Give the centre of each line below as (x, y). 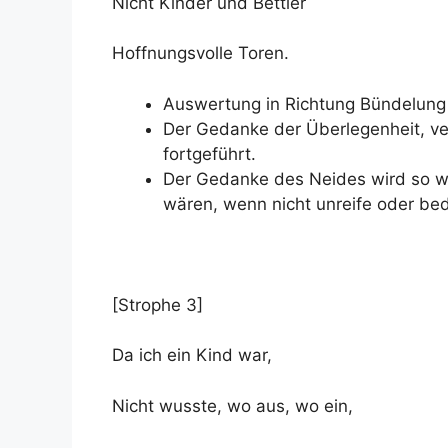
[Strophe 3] (157, 304)
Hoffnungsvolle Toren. (200, 53)
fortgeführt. (209, 153)
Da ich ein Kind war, (192, 355)
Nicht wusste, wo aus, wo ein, (232, 405)
